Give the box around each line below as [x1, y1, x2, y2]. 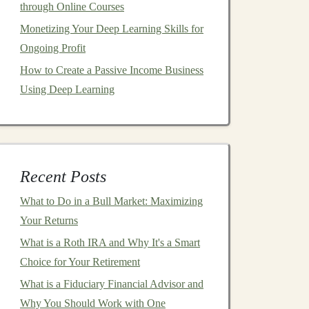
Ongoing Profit [20, 42, 86, 54]
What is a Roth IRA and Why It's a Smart [20, 237, 200, 248]
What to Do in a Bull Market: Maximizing [20, 195, 203, 207]
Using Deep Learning [20, 83, 114, 95]
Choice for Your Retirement [20, 256, 140, 268]
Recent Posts [20, 168, 106, 186]
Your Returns [20, 215, 78, 226]
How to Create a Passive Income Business [20, 64, 203, 76]
